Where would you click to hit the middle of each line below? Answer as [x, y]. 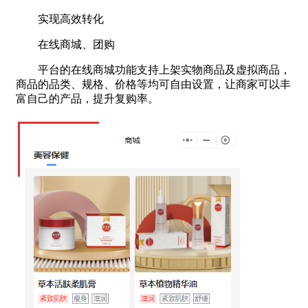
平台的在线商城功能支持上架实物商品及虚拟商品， [153, 69]
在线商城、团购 [65, 44]
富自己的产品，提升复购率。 [87, 98]
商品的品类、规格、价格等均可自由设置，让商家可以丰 [153, 84]
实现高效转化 [60, 19]
